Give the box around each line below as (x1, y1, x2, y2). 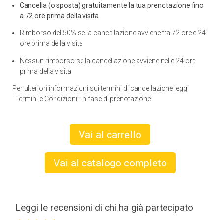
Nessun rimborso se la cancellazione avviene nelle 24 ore (20, 56, 195, 65)
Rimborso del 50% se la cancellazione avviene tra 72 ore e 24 (20, 29, 206, 37)
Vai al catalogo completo (53, 156, 167, 169)
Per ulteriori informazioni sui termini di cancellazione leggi (12, 84, 189, 92)
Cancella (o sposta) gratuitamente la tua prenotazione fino (20, 1, 204, 10)
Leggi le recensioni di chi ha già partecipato (15, 201, 193, 213)
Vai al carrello (79, 128, 141, 140)
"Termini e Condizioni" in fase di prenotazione (12, 94, 151, 103)
